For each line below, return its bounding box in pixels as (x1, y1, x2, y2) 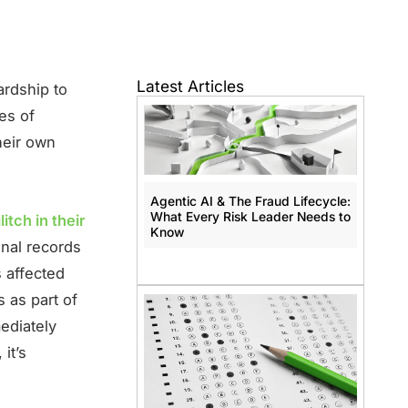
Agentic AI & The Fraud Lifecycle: (149, 193, 351, 209)
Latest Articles (136, 76, 244, 97)
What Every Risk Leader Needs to (149, 209, 351, 224)
